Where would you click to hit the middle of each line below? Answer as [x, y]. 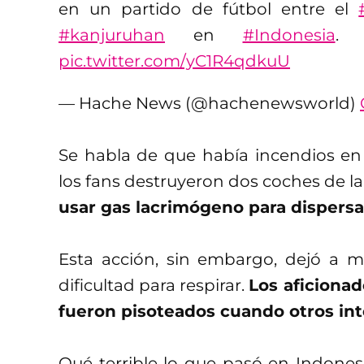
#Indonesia [289, 35]
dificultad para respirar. [154, 285]
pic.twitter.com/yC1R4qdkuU [174, 61]
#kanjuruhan [112, 35]
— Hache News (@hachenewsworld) [209, 103]
